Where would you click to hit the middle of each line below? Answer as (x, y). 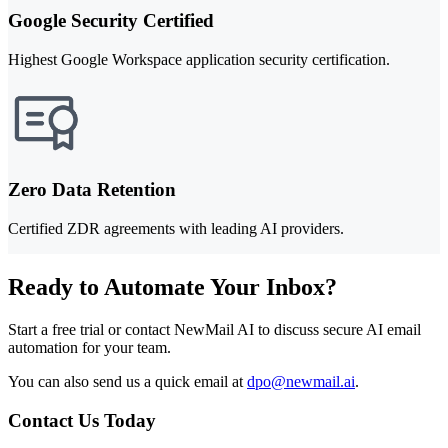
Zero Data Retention (92, 190)
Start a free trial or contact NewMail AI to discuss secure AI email (214, 329)
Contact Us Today (82, 420)
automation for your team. (89, 347)
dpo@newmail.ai (301, 381)
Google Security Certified (111, 20)
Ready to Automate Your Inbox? (172, 286)
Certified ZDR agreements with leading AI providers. (176, 229)
